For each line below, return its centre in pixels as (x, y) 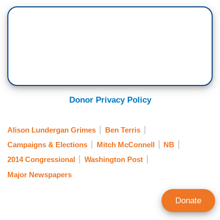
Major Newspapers (40, 174)
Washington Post (113, 160)
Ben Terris (123, 130)
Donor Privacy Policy (110, 100)
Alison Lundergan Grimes (52, 130)
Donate (188, 201)
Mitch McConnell (125, 144)
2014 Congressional (41, 160)
